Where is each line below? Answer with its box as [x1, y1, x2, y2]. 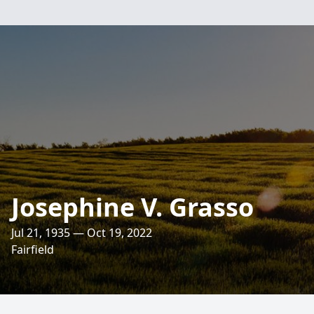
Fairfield [11, 242, 54, 257]
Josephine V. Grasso [11, 190, 254, 224]
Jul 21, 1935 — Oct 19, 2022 [11, 225, 152, 240]
